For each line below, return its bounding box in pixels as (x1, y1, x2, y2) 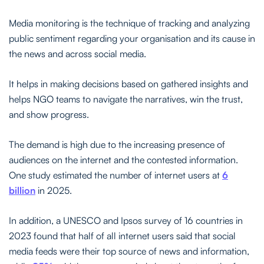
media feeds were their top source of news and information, (9, 245, 249, 258)
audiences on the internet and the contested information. (9, 154, 238, 166)
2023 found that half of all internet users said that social (9, 230, 236, 242)
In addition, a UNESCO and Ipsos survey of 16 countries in (9, 214, 243, 227)
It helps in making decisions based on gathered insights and (9, 78, 248, 90)
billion (9, 184, 35, 197)
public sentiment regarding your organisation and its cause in (9, 32, 255, 45)
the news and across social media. (9, 48, 146, 60)
